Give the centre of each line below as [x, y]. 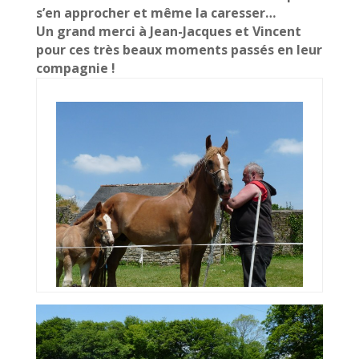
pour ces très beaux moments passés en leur [179, 50]
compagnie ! [77, 68]
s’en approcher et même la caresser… [157, 13]
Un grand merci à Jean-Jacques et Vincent [168, 31]
